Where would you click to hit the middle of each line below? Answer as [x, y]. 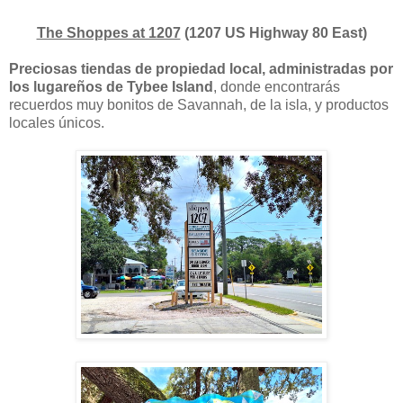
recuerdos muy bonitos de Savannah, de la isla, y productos [199, 104]
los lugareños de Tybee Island [111, 86]
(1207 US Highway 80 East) [273, 32]
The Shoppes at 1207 [108, 32]
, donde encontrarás [277, 86]
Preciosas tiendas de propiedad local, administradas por [201, 68]
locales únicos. [57, 122]
